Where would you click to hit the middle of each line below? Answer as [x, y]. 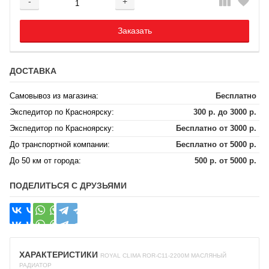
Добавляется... [134, 8]
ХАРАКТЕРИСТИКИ [60, 255]
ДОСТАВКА [33, 71]
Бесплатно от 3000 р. [216, 128]
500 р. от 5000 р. [225, 161]
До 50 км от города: [45, 161]
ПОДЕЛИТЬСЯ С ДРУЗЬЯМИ [68, 186]
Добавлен [134, 8]
